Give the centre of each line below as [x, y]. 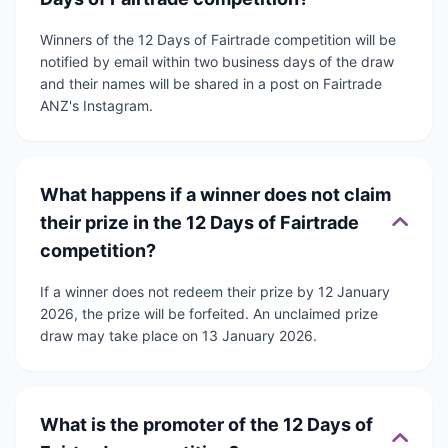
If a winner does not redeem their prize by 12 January [215, 292]
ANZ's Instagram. [96, 106]
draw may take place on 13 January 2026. [178, 336]
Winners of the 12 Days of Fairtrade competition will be [218, 40]
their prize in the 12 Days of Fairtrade [199, 223]
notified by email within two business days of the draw [217, 62]
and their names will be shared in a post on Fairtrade [211, 84]
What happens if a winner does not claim [215, 195]
